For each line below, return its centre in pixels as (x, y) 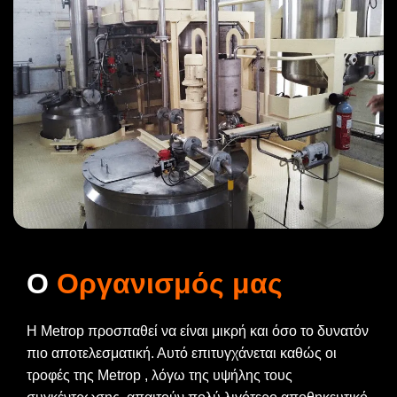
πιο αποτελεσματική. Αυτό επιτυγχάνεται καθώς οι (182, 354)
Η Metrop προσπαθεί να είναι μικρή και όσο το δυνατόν (198, 331)
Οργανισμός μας (170, 284)
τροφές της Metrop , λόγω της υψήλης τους (160, 376)
